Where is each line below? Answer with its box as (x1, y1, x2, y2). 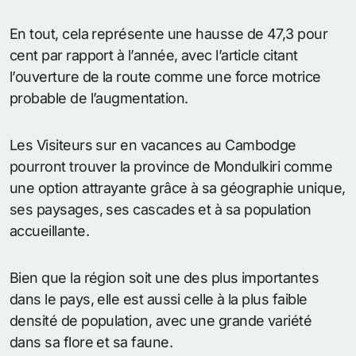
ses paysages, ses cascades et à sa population (10, 201, 311, 218)
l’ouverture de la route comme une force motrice (10, 68, 321, 85)
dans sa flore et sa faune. (10, 334, 172, 350)
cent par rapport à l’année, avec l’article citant (10, 47, 298, 64)
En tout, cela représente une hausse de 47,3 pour (10, 25, 328, 42)
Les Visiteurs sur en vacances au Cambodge (10, 137, 296, 153)
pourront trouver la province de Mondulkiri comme (10, 158, 333, 175)
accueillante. (10, 222, 89, 239)
